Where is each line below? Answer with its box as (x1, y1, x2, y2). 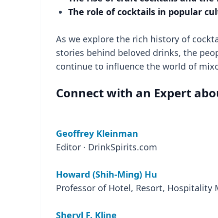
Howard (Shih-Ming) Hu (56, 168, 157, 180)
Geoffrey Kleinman (56, 127, 138, 139)
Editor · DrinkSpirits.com (56, 141, 157, 153)
